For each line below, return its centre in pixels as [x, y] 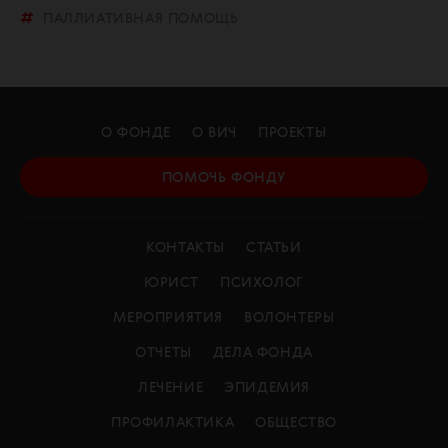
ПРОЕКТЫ [292, 132]
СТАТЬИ [274, 247]
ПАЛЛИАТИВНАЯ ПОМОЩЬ [141, 18]
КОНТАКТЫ [186, 247]
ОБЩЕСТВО [296, 422]
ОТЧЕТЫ [163, 352]
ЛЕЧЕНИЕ [170, 387]
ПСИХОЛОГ [262, 282]
